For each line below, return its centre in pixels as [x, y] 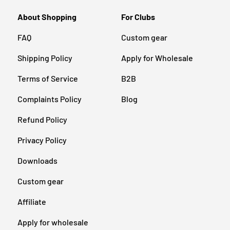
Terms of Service [48, 79]
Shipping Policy [45, 58]
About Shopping [47, 17]
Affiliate [32, 202]
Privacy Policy [42, 140]
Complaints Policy [50, 99]
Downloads [37, 161]
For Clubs [138, 17]
